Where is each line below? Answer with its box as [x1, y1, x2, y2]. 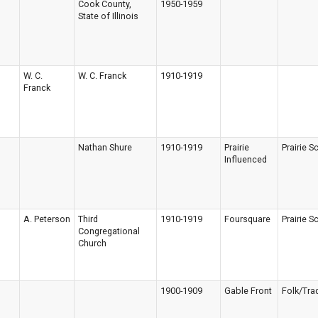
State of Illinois [78, 10, 138, 21]
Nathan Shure [78, 141, 132, 153]
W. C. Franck [78, 70, 126, 81]
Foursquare [224, 213, 270, 224]
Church [78, 237, 106, 248]
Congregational [78, 225, 140, 236]
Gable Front [224, 285, 272, 296]
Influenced [224, 153, 267, 165]
